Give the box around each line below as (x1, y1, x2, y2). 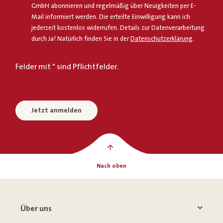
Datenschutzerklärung (130, 35, 193, 43)
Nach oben (97, 163, 126, 170)
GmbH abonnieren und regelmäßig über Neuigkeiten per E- (31, 2, 197, 10)
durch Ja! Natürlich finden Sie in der (31, 35, 131, 43)
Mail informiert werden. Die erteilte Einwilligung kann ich (31, 13, 191, 21)
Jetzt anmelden (31, 107, 82, 115)
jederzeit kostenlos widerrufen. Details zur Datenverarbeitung (31, 24, 205, 32)
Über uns (20, 204, 52, 214)
